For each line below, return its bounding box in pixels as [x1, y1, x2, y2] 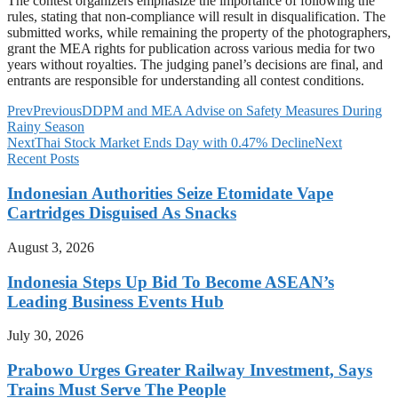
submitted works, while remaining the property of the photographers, [7, 25, 391, 41]
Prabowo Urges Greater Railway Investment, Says [7, 361, 372, 380]
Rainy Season [7, 119, 84, 135]
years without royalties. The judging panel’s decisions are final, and [7, 57, 383, 73]
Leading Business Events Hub [7, 291, 224, 311]
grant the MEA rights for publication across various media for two [7, 41, 375, 57]
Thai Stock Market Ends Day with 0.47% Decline [35, 135, 314, 151]
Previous [33, 103, 82, 119]
